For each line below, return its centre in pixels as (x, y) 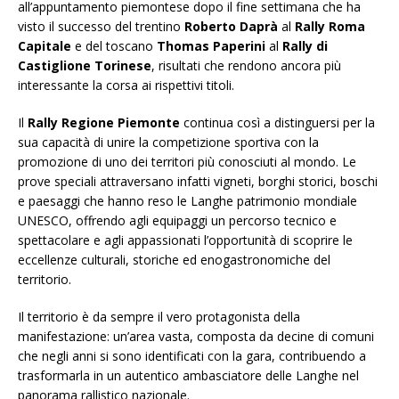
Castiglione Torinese (85, 66)
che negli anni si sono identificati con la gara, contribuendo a (192, 356)
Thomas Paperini (211, 46)
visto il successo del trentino (101, 27)
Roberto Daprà (231, 27)
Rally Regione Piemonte (104, 123)
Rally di (305, 46)
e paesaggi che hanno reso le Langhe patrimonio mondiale (187, 201)
